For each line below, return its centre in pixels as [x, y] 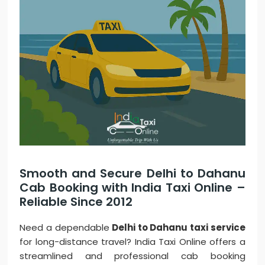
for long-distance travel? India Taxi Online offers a [132, 242]
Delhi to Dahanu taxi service [179, 228]
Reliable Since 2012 [76, 202]
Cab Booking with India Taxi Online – [132, 188]
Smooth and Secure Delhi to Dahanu [132, 174]
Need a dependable [66, 228]
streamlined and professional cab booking [132, 256]
